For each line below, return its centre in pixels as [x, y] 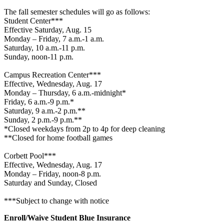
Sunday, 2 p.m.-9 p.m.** [43, 120]
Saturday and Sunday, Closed [50, 183]
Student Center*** [33, 21]
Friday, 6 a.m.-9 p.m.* [39, 102]
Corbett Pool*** [30, 156]
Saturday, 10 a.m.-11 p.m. [44, 48]
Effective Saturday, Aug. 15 [48, 30]
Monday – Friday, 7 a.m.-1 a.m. [54, 39]
